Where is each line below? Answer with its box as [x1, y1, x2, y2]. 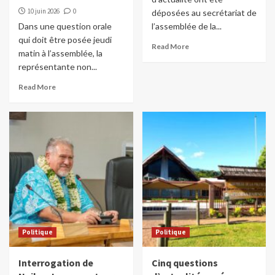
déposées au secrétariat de [151, 7, 257, 18]
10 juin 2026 [28, 7, 60, 16]
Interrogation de [18, 257, 93, 269]
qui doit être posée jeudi [18, 34, 112, 45]
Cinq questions [151, 257, 218, 269]
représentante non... [18, 61, 97, 72]
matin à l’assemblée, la [18, 48, 103, 59]
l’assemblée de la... [151, 21, 222, 32]
